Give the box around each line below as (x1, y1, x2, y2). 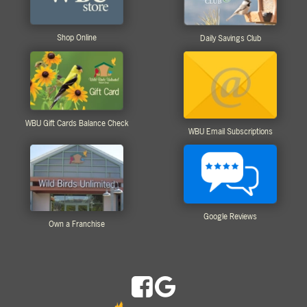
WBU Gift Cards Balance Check (25, 118, 129, 130)
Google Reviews (204, 210, 257, 222)
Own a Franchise (49, 219, 105, 230)
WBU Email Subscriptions (188, 125, 273, 137)
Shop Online (57, 32, 97, 44)
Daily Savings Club (199, 32, 261, 44)
